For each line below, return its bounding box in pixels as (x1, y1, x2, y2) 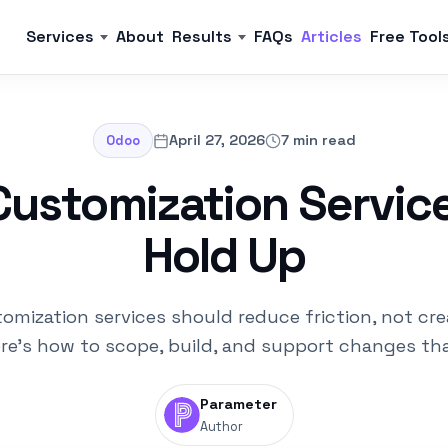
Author (199, 418, 243, 435)
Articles (301, 26, 362, 47)
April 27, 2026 (168, 131, 265, 149)
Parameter (199, 395, 277, 413)
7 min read (280, 131, 356, 149)
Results (172, 26, 232, 47)
